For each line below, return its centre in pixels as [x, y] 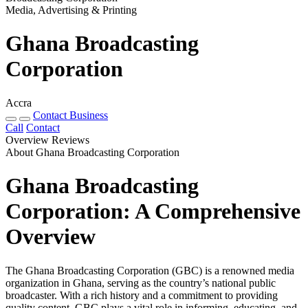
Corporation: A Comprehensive [153, 211]
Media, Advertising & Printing [71, 10]
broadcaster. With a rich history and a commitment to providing [142, 295]
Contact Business [70, 115]
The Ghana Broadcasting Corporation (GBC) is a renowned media [150, 270]
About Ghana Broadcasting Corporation [92, 152]
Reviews [70, 140]
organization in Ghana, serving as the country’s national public [141, 283]
